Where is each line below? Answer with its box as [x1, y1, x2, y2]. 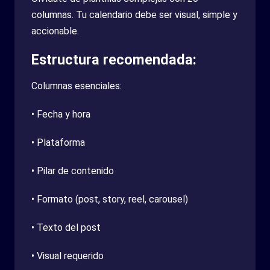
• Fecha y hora [31, 108, 90, 120]
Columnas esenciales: [31, 80, 122, 92]
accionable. [31, 25, 79, 37]
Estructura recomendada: [31, 51, 196, 68]
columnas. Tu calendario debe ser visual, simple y [31, 8, 237, 20]
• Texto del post [31, 221, 101, 233]
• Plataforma [31, 136, 85, 148]
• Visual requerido [31, 250, 104, 262]
